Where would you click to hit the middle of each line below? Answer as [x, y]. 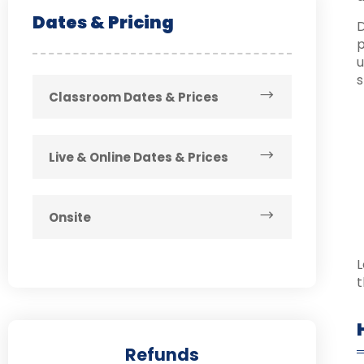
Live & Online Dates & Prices [139, 157]
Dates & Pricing [103, 22]
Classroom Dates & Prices [134, 97]
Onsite [70, 217]
